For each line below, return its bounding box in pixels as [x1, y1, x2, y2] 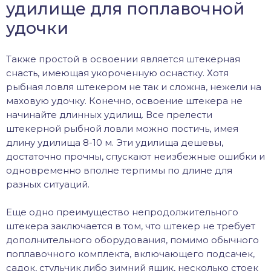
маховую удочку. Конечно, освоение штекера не [6, 94, 243, 106]
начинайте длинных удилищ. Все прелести [6, 108, 212, 120]
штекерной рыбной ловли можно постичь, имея [6, 122, 238, 134]
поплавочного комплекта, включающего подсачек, [6, 247, 255, 260]
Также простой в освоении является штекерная [6, 53, 240, 65]
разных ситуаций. [6, 178, 90, 190]
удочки [6, 18, 68, 38]
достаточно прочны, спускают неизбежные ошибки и [6, 150, 265, 162]
